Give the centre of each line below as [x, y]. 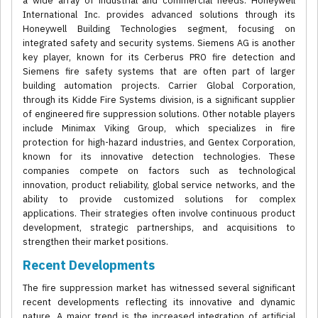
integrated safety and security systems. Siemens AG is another [159, 43]
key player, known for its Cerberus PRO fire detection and [159, 57]
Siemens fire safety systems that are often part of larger [159, 72]
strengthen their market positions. [95, 242]
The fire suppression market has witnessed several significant [159, 288]
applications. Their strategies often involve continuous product [159, 214]
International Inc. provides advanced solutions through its [159, 15]
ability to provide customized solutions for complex [159, 199]
